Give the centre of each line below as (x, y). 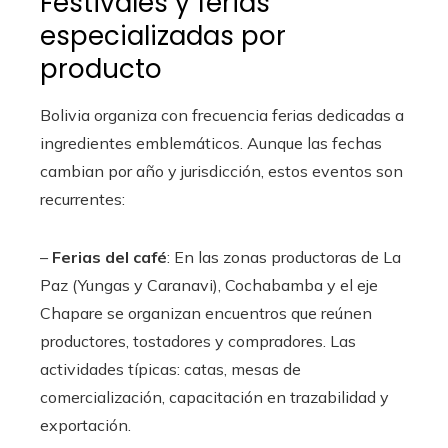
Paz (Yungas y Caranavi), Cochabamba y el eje (209, 285)
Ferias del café (109, 257)
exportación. (85, 425)
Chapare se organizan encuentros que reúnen (206, 313)
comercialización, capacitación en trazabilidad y (214, 397)
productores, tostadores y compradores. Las (198, 341)
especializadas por (163, 36)
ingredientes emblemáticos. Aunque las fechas (211, 143)
